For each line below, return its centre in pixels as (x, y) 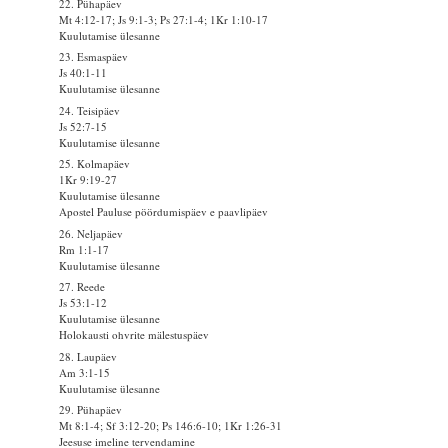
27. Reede (82, 287)
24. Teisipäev (90, 110)
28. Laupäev (88, 356)
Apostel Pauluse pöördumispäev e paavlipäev (164, 212)
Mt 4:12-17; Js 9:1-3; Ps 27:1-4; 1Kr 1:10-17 (164, 19)
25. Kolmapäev (95, 164)
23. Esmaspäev (94, 57)
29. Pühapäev (91, 410)
